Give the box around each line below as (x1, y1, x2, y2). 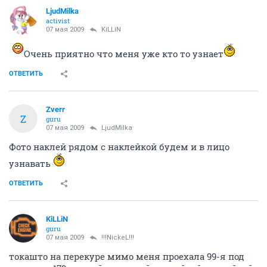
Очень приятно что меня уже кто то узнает (24, 48, 223, 60)
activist (46, 16, 70, 25)
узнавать (9, 157, 53, 169)
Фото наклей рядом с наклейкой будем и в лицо (9, 141, 229, 153)
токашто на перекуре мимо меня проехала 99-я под (9, 250, 244, 262)
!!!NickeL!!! (101, 234, 134, 241)
